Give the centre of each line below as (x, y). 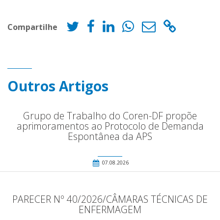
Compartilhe (32, 27)
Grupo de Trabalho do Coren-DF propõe (110, 116)
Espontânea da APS (110, 137)
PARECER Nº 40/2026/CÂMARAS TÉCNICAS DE (110, 199)
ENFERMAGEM (110, 210)
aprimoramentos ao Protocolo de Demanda (110, 126)
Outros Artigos (58, 86)
